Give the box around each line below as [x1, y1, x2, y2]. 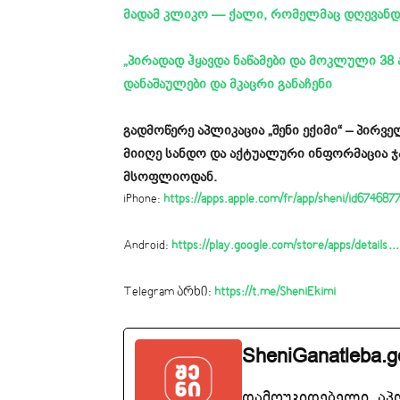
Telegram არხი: [123, 286, 214, 300]
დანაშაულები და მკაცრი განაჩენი [123, 75, 332, 94]
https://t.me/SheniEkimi [214, 286, 336, 300]
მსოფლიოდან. [123, 168, 217, 187]
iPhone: [123, 193, 163, 207]
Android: [123, 239, 171, 254]
